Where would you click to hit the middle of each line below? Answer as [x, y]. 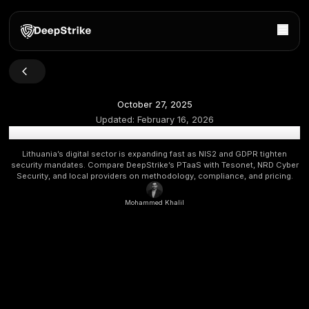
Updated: [146, 149]
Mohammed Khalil [193, 253]
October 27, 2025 [193, 130]
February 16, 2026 [219, 149]
